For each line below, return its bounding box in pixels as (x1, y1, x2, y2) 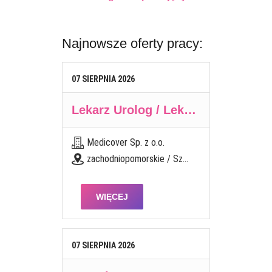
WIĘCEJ (95, 191, 128, 202)
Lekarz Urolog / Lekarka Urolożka (183, 103, 196, 117)
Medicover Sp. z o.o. (86, 136, 165, 148)
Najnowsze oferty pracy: (61, 35, 203, 51)
